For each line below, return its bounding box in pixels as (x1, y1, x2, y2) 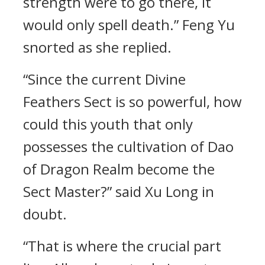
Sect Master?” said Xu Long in (23, 182, 214, 201)
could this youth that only (23, 114, 193, 134)
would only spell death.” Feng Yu (23, 15, 235, 34)
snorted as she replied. (23, 37, 172, 57)
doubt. (23, 204, 67, 224)
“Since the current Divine (23, 69, 186, 89)
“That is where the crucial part (23, 236, 221, 256)
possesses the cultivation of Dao (23, 137, 234, 156)
